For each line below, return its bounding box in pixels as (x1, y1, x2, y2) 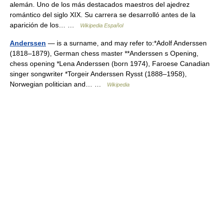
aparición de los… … (10, 21, 80, 29)
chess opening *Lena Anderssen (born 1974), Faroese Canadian (10, 60, 210, 67)
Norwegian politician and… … (10, 80, 107, 88)
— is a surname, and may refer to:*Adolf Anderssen (46, 39, 207, 47)
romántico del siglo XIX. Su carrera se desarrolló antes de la (10, 11, 196, 19)
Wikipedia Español (80, 22, 123, 28)
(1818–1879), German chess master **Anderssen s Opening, (10, 49, 198, 57)
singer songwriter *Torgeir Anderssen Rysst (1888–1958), (10, 70, 187, 78)
